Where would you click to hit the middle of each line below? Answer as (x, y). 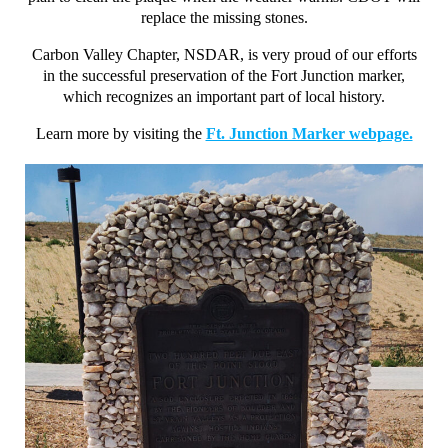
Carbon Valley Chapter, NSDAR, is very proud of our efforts (224, 54)
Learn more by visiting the (120, 133)
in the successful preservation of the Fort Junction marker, (224, 75)
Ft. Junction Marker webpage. (309, 133)
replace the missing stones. (224, 17)
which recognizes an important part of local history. (224, 96)
